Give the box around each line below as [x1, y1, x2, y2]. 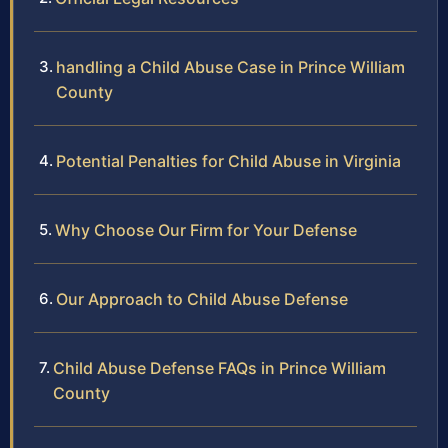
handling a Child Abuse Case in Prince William [56, 56, 405, 77]
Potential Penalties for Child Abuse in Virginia [56, 150, 401, 171]
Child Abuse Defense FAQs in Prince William [53, 357, 386, 378]
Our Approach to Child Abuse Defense [56, 288, 348, 309]
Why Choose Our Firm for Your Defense [55, 219, 357, 240]
